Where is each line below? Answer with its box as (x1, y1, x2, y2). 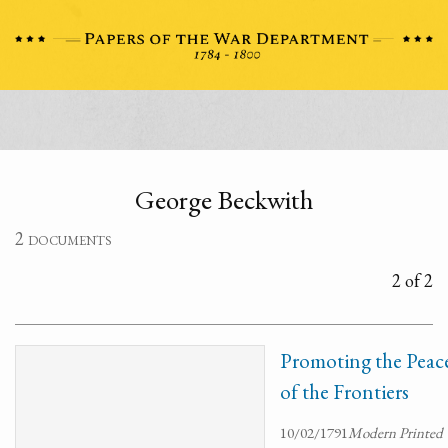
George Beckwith (134, 182, 314, 217)
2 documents (15, 227, 112, 250)
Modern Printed (348, 423, 443, 442)
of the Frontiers (280, 378, 409, 405)
